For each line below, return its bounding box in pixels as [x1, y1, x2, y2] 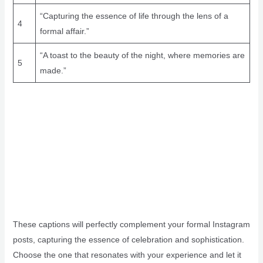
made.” [39, 66, 66, 76]
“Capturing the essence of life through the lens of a [39, 11, 228, 21]
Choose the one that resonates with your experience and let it [12, 249, 241, 259]
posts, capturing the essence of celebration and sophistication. [12, 234, 244, 244]
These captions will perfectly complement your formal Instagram [12, 219, 250, 229]
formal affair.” [39, 26, 89, 36]
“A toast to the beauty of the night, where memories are [39, 50, 245, 60]
